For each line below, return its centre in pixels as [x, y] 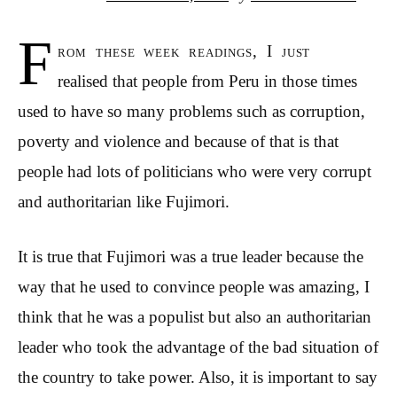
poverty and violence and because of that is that [178, 141]
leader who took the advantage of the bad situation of [198, 347]
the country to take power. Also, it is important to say [198, 378]
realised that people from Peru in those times [207, 81]
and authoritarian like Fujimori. [124, 201]
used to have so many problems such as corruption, [191, 111]
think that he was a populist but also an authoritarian [195, 317]
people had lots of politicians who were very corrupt [195, 171]
